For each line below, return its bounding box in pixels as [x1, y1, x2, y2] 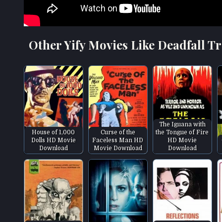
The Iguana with [159, 120, 206, 128]
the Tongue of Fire [156, 128, 209, 136]
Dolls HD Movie [31, 136, 76, 144]
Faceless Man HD [92, 136, 144, 144]
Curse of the [100, 128, 135, 136]
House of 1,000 [32, 128, 75, 136]
